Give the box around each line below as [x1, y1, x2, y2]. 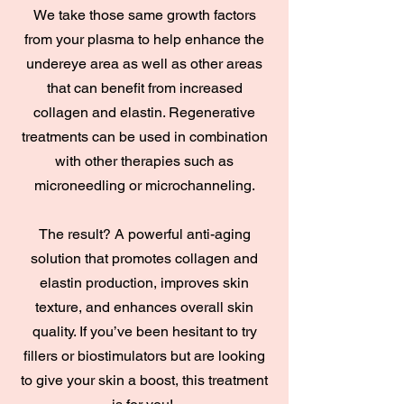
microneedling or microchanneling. [33, 177, 255, 194]
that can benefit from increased [46, 79, 243, 96]
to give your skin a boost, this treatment [21, 372, 268, 389]
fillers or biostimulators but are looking [23, 347, 265, 364]
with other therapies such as [55, 152, 234, 170]
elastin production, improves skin [40, 274, 249, 291]
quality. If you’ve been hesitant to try [32, 323, 257, 340]
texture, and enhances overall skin [35, 298, 253, 316]
